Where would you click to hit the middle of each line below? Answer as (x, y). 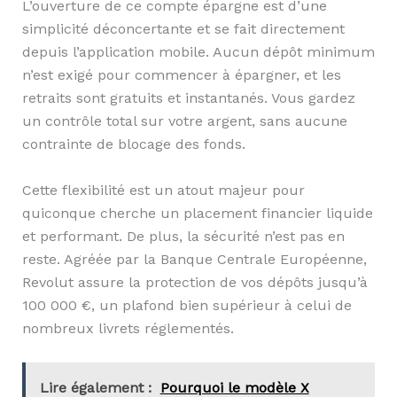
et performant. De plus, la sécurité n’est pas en (183, 236)
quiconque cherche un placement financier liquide (197, 213)
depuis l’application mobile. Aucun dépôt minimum (198, 52)
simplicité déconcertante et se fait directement (183, 29)
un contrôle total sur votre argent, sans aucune (184, 121)
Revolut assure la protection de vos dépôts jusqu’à (195, 282)
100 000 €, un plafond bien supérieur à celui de (187, 305)
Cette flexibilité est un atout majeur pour (163, 190)
